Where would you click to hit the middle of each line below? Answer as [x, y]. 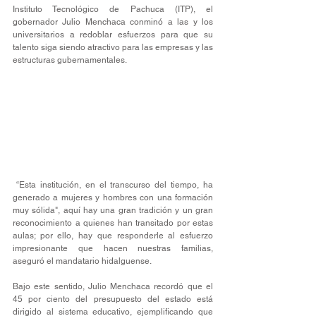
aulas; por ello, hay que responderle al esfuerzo [113, 236]
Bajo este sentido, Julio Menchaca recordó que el [113, 287]
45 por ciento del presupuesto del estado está [113, 299]
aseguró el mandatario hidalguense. [83, 261]
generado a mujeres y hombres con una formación [113, 198]
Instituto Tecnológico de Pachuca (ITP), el [113, 9]
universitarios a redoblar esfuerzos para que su [113, 35]
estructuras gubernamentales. [70, 60]
